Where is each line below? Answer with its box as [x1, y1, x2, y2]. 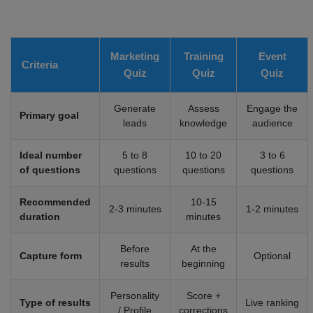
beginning [182, 259, 225, 269]
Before [120, 244, 150, 254]
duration [20, 212, 60, 222]
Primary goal [20, 110, 79, 121]
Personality [110, 291, 159, 301]
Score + [186, 291, 221, 301]
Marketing [110, 50, 159, 62]
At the [190, 244, 217, 254]
